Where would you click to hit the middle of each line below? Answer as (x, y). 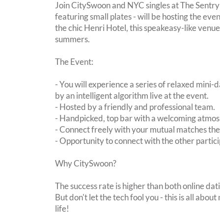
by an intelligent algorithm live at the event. (132, 95)
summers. (72, 39)
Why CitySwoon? (86, 163)
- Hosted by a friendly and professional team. (135, 107)
